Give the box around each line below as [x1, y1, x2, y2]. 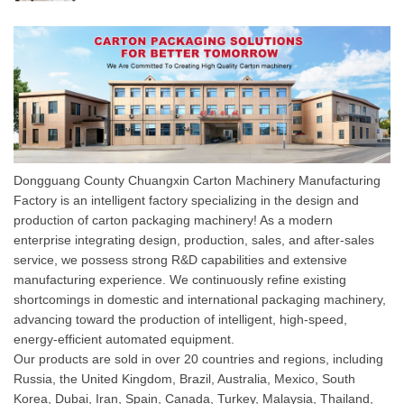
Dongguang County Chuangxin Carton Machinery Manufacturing [14, 173, 381, 188]
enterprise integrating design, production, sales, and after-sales [14, 233, 374, 247]
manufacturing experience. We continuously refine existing [14, 272, 346, 287]
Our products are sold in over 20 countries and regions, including [14, 352, 383, 366]
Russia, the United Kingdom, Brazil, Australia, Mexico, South [14, 372, 355, 386]
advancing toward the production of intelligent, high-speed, [14, 312, 347, 326]
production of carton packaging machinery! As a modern [14, 213, 333, 227]
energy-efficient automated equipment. [14, 332, 234, 346]
